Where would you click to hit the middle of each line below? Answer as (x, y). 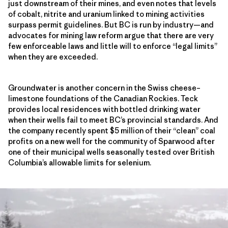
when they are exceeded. (53, 56)
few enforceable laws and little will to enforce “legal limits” (113, 46)
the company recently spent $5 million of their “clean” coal (112, 130)
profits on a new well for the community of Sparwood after (111, 141)
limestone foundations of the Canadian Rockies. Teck (103, 98)
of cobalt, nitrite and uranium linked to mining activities (106, 14)
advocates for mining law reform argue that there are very (111, 35)
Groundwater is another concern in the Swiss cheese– (104, 88)
